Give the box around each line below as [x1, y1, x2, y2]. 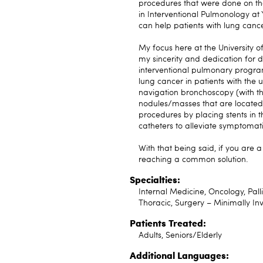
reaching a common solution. [139, 156, 248, 164]
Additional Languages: [130, 248, 229, 262]
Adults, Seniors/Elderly [139, 231, 222, 240]
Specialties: [130, 173, 180, 186]
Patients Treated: [130, 216, 206, 230]
